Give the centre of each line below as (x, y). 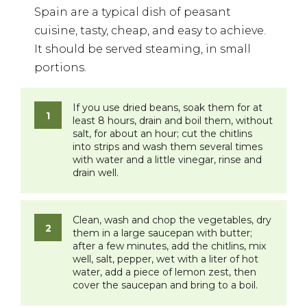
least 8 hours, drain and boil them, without (173, 121)
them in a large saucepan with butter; (162, 233)
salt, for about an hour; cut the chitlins (162, 134)
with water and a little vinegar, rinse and (167, 160)
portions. (60, 68)
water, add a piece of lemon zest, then (164, 272)
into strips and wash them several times (168, 147)
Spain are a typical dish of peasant (133, 12)
